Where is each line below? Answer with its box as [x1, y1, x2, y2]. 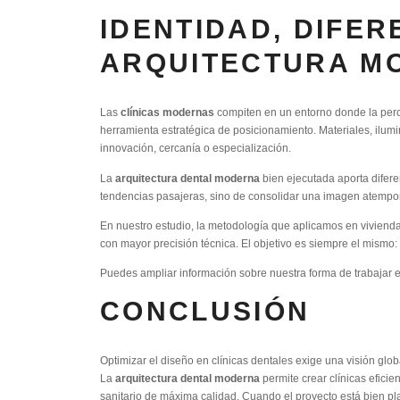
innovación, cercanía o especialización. [100, 142, 291, 154]
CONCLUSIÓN [100, 296, 311, 326]
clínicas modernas [121, 106, 214, 119]
